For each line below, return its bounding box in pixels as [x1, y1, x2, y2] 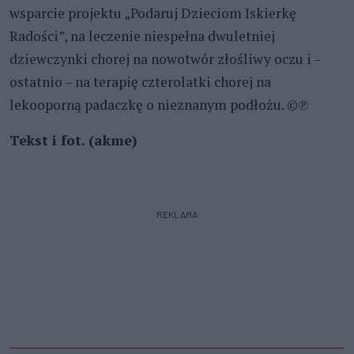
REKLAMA [156, 208, 198, 220]
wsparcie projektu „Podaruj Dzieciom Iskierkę [9, 3, 296, 22]
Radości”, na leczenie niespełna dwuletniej [9, 26, 275, 45]
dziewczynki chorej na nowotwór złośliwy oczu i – [9, 49, 321, 68]
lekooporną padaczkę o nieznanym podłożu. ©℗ [9, 95, 309, 114]
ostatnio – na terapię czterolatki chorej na [9, 72, 271, 91]
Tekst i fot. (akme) [9, 130, 137, 149]
